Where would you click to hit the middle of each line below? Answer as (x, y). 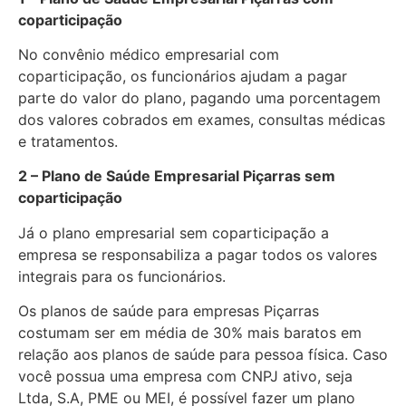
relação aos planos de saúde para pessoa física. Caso (203, 355)
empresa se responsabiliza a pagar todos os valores (198, 254)
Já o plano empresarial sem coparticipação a (174, 232)
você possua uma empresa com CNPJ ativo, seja (185, 377)
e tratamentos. (70, 141)
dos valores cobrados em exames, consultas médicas (202, 119)
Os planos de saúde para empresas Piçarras (169, 311)
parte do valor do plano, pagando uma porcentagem (199, 97)
